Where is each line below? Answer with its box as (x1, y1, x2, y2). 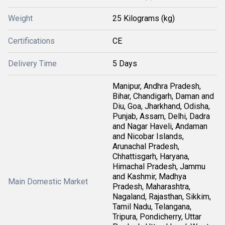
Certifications (8, 36, 55, 46)
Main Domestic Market (8, 177, 88, 186)
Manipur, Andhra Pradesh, (113, 81, 201, 91)
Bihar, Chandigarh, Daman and (113, 91, 214, 101)
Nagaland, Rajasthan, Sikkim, (113, 192, 211, 201)
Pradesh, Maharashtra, (113, 182, 190, 191)
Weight (8, 14, 33, 23)
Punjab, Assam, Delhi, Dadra (113, 111, 210, 121)
